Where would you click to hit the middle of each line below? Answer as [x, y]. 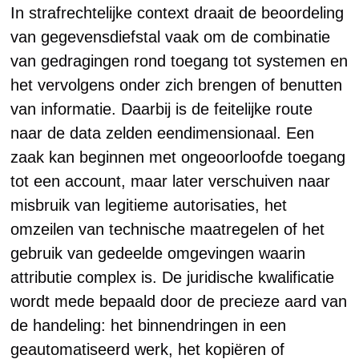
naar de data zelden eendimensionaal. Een [163, 133]
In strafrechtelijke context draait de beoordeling [177, 13]
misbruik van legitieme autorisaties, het [149, 205]
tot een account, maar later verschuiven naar [171, 181]
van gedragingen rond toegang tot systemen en [179, 61]
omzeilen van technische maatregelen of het [168, 229]
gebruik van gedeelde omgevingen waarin [158, 253]
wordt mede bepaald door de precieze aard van [179, 301]
